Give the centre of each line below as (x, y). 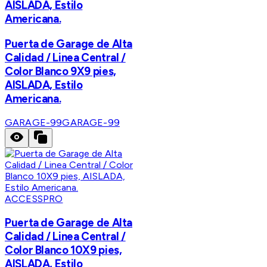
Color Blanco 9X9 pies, (60, 72)
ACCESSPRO (34, 198)
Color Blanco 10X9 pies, (63, 250)
